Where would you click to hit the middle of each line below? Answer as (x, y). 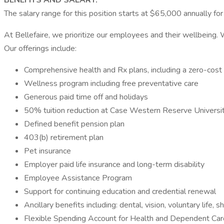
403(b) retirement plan (64, 137)
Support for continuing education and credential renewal (120, 191)
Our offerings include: (40, 48)
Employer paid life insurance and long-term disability (114, 164)
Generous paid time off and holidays (86, 97)
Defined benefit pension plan (74, 124)
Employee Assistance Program (78, 178)
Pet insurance (47, 151)
